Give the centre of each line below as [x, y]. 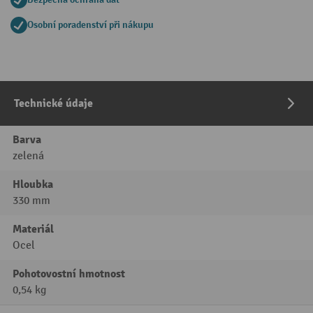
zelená [28, 156]
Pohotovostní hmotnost [69, 274]
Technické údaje [53, 103]
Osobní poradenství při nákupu [90, 25]
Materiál [33, 229]
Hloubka [33, 184]
